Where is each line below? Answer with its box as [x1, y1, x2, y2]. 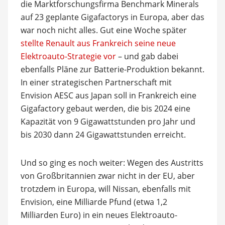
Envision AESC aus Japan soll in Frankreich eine [20, 90, 196, 101]
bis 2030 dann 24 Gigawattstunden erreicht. [20, 129, 186, 140]
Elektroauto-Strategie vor [20, 51, 116, 62]
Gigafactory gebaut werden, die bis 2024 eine [20, 103, 190, 114]
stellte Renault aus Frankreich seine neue [20, 38, 176, 49]
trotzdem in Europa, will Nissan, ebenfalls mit [20, 183, 191, 194]
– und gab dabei [116, 51, 178, 62]
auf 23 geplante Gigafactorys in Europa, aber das [20, 12, 204, 23]
